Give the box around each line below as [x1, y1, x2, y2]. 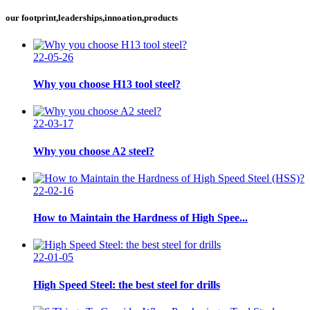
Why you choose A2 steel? [33, 145, 154, 157]
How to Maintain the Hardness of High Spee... [33, 212, 248, 224]
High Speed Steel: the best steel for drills [33, 278, 220, 291]
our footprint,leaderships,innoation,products [6, 12, 178, 23]
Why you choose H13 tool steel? [33, 78, 181, 91]
